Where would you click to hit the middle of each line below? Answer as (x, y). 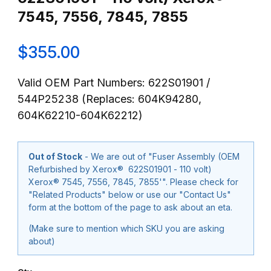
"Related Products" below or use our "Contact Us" (130, 194)
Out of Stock (55, 156)
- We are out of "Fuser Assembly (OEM (161, 156)
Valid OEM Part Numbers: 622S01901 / (113, 83)
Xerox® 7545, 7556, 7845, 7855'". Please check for (99, 181)
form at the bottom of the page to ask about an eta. (130, 207)
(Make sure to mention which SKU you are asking (126, 228)
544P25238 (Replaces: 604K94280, (109, 99)
